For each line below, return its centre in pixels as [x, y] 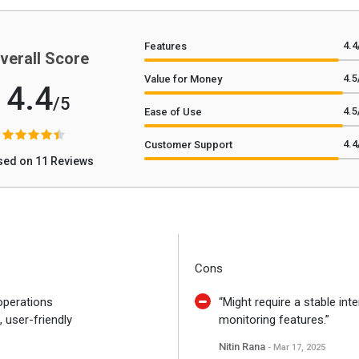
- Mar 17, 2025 [296, 347]
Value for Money [183, 79]
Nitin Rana [243, 347]
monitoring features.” [274, 320]
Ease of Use [173, 112]
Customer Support [188, 145]
